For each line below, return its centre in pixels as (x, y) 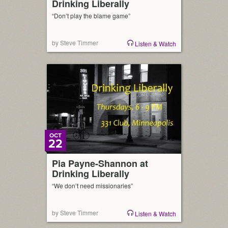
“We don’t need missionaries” (92, 186)
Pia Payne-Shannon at (100, 163)
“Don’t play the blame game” (91, 16)
